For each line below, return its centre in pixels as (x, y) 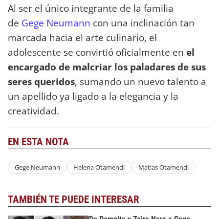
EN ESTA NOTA (38, 142)
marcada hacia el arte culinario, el (82, 38)
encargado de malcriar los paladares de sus (107, 67)
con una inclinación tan (142, 23)
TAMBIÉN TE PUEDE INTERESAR (74, 199)
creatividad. (33, 111)
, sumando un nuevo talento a (141, 82)
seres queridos (41, 82)
